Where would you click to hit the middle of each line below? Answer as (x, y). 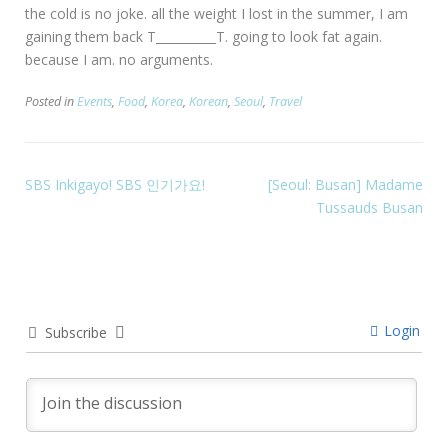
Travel (285, 102)
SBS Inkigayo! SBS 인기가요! (115, 185)
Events (94, 102)
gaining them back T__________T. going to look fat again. (203, 37)
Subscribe (76, 333)
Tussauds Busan (369, 208)
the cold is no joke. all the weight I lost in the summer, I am (216, 14)
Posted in (51, 102)
